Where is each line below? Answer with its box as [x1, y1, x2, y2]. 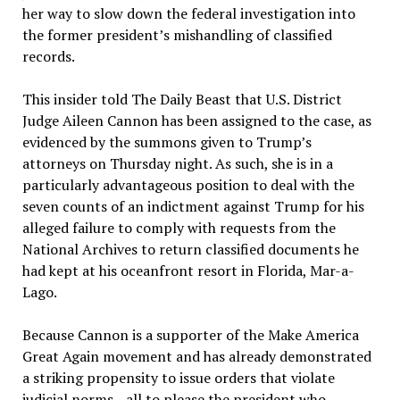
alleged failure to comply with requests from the [21, 218, 336, 238]
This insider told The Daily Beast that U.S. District [21, 89, 342, 110]
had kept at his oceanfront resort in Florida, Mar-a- [21, 261, 354, 281]
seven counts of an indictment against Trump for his [21, 196, 364, 217]
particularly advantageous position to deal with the [21, 175, 354, 196]
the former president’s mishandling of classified [21, 25, 332, 46]
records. [21, 46, 75, 67]
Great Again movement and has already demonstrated [21, 346, 371, 367]
